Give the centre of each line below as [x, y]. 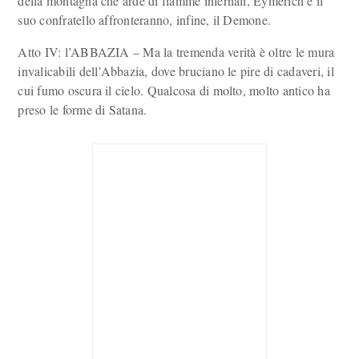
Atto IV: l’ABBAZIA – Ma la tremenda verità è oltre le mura [176, 52]
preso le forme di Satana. [83, 109]
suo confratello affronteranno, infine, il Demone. [145, 20]
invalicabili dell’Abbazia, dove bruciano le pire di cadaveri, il [176, 71]
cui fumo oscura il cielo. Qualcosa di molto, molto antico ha [174, 90]
